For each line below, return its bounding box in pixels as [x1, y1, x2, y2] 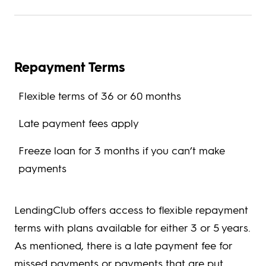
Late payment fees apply [18, 116, 139, 130]
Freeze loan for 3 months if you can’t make [18, 143, 225, 157]
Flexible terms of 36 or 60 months [18, 88, 181, 103]
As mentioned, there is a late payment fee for [14, 238, 232, 252]
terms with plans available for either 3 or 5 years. [14, 220, 251, 235]
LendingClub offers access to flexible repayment [14, 202, 248, 217]
